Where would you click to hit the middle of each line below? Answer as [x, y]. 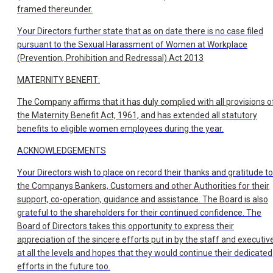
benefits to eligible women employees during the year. [120, 129]
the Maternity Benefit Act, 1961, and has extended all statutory [137, 115]
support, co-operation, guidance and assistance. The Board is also [143, 200]
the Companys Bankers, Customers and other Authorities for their [143, 186]
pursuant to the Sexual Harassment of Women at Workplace [132, 45]
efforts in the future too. [64, 267]
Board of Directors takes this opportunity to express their [126, 226]
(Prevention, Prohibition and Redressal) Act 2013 [110, 58]
